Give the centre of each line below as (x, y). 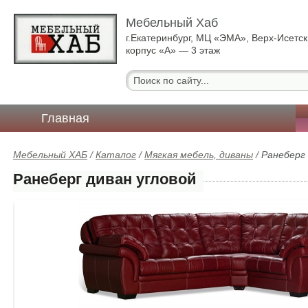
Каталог (116, 155)
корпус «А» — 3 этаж (173, 50)
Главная (65, 118)
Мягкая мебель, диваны (199, 155)
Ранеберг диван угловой (105, 179)
